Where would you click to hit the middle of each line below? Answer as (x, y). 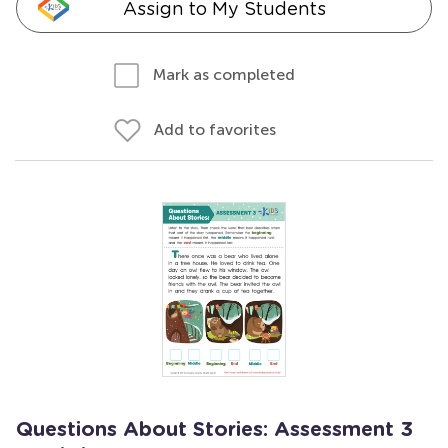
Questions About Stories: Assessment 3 (214, 430)
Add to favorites (215, 129)
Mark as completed (224, 74)
